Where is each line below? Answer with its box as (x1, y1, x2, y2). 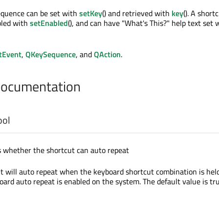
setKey (79, 7, 102, 19)
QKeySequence (25, 48, 76, 60)
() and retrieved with (102, 7, 172, 19)
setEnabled (30, 17, 68, 29)
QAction (94, 48, 121, 60)
